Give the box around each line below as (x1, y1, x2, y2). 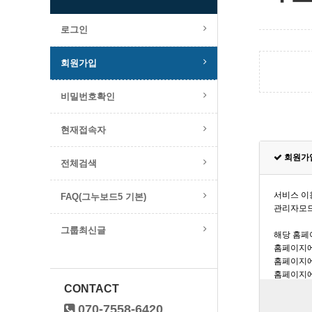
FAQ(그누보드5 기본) (61, 192, 146, 202)
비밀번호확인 (61, 91, 115, 102)
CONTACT (64, 283, 119, 295)
